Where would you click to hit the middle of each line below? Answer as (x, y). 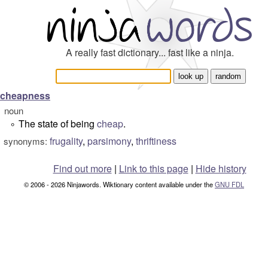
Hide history (221, 168)
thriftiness (156, 141)
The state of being (58, 124)
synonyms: (25, 141)
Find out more (82, 168)
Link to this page (153, 168)
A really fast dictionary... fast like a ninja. (150, 52)
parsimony (109, 141)
